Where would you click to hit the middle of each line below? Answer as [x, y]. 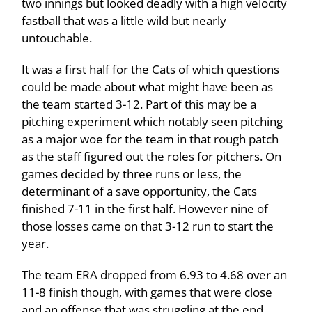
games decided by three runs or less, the [132, 174]
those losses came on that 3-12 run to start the [148, 226]
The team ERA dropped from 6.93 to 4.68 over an [155, 275]
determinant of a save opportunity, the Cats [140, 192]
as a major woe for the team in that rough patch [150, 139]
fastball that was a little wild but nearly [124, 21]
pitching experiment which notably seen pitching [153, 122]
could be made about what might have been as [148, 87]
